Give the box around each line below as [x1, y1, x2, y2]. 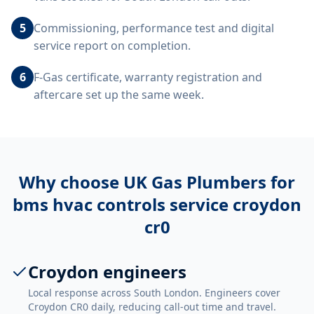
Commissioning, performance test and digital [34, 20, 274, 36]
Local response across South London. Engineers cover [28, 286, 280, 299]
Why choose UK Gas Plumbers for [19, 170, 295, 193]
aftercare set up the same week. [34, 87, 204, 102]
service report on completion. [34, 38, 191, 53]
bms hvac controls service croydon [13, 193, 301, 216]
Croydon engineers [28, 260, 186, 283]
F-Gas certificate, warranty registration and [34, 69, 262, 85]
